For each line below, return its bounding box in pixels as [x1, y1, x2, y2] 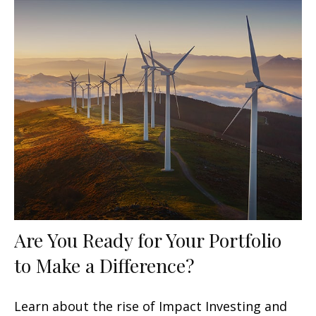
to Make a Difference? [14, 252, 195, 278]
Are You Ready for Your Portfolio [14, 226, 281, 253]
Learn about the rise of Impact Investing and [14, 297, 287, 315]
